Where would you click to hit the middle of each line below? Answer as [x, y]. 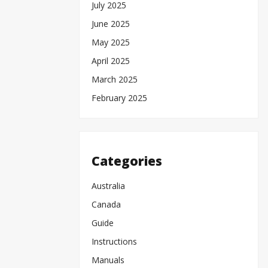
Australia [108, 186]
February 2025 [119, 98]
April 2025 [111, 60]
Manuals [108, 260]
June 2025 [111, 23]
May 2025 [111, 42]
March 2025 [115, 79]
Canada [106, 205]
